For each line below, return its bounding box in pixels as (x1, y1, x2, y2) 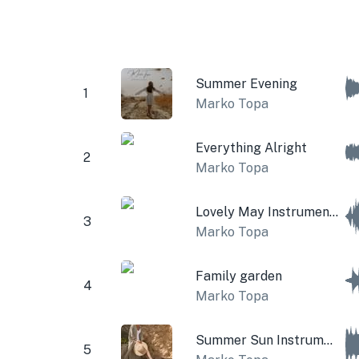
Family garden (195, 268, 282, 284)
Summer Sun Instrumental (323, 332, 333, 348)
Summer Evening (195, 75, 297, 91)
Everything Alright (195, 139, 307, 155)
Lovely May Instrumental (329, 204, 338, 220)
